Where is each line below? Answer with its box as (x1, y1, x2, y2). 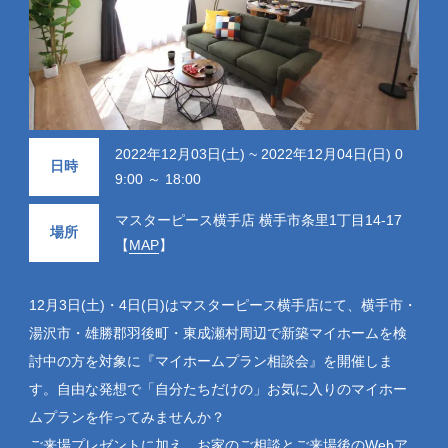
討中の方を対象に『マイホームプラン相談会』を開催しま (28, 352, 393, 369)
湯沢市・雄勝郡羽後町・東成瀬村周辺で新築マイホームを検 (28, 324, 407, 341)
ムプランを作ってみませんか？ (28, 408, 225, 425)
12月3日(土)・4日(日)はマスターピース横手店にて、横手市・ (28, 296, 417, 313)
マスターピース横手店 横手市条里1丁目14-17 (114, 211, 402, 228)
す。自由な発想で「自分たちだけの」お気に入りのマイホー (28, 380, 407, 397)
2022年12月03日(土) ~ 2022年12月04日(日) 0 (114, 145, 403, 162)
